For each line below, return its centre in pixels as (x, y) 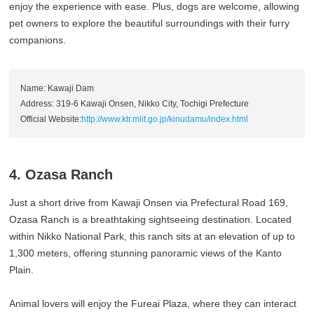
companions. (38, 40)
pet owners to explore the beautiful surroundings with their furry (150, 23)
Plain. (22, 270)
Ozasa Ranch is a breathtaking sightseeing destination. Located (151, 220)
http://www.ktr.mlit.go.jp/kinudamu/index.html (165, 120)
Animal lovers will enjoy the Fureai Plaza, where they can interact (153, 304)
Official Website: (51, 120)
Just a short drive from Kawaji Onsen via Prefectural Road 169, (149, 203)
